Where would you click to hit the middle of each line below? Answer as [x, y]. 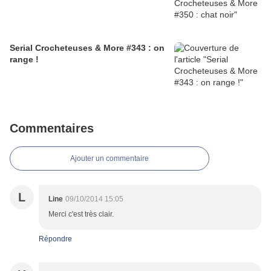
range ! [24, 60]
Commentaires [52, 129]
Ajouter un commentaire [109, 159]
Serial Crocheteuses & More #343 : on [87, 48]
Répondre [55, 239]
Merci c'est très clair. [81, 214]
